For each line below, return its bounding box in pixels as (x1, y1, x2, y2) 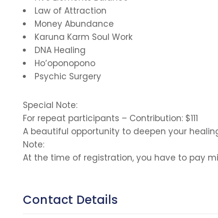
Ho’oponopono (35, 57, 95, 69)
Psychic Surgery (35, 71, 101, 82)
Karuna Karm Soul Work (35, 31, 132, 43)
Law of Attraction (35, 5, 107, 17)
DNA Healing (35, 44, 86, 56)
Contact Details (23, 192, 118, 208)
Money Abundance (35, 18, 114, 30)
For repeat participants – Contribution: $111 (23, 112, 198, 124)
